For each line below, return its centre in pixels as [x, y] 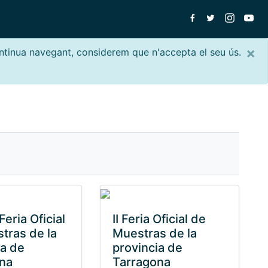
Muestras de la [154, 233]
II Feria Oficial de [159, 219]
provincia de [147, 248]
